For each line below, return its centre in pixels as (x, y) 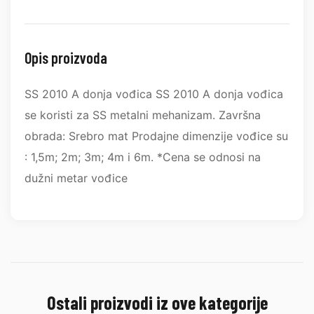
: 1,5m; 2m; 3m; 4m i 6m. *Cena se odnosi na (143, 157)
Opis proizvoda (66, 57)
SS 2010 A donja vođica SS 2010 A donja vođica (154, 94)
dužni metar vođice (76, 178)
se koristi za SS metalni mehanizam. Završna (143, 115)
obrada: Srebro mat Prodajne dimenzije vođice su (156, 136)
